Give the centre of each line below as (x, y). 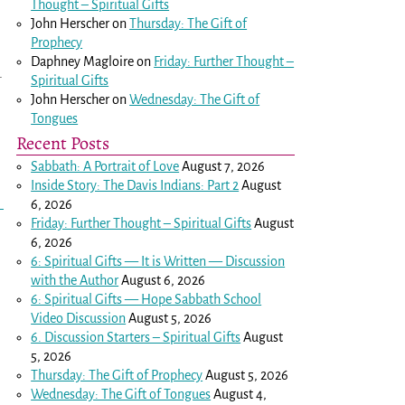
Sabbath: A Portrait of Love (105, 166)
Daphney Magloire (83, 61)
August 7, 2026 (224, 166)
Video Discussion (79, 318)
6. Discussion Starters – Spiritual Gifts (136, 337)
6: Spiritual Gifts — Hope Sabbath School (146, 299)
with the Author (75, 280)
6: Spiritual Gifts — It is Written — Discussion (158, 261)
